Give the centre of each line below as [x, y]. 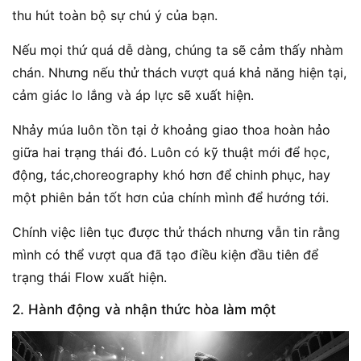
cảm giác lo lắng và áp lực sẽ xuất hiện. [133, 95]
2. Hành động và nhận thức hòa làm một [144, 309]
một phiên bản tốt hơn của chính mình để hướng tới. [170, 197]
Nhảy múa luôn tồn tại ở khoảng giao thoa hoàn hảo [171, 129]
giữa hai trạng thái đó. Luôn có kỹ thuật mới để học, [171, 152]
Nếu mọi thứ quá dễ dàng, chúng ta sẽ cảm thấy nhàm [178, 50]
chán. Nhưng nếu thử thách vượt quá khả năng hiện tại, [179, 72]
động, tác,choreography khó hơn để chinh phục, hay [171, 174]
